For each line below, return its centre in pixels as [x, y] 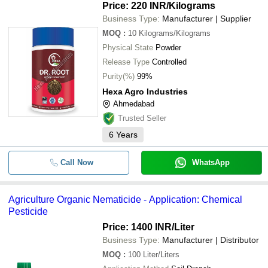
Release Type [126, 62]
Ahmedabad [134, 104]
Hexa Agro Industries [145, 92]
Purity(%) [118, 76]
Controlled [169, 62]
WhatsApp [211, 162]
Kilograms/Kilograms [175, 33]
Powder [168, 48]
